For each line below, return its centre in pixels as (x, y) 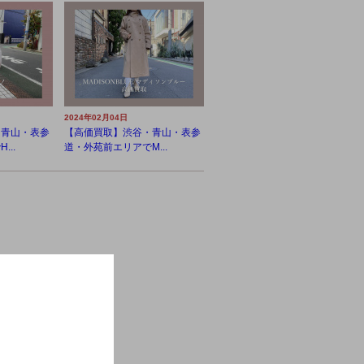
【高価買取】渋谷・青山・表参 (132, 132)
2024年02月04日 (96, 117)
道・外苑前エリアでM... (116, 147)
